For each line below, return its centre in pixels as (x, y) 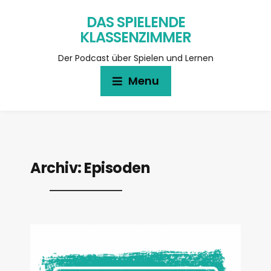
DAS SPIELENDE (135, 22)
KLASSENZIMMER (135, 37)
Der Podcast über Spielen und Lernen (135, 58)
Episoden (117, 168)
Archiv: (57, 168)
